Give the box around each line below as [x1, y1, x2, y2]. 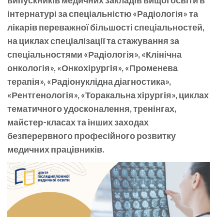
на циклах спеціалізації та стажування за [7, 35, 179, 46]
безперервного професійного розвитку [7, 130, 176, 141]
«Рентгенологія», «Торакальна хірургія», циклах [7, 89, 209, 100]
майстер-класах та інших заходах [7, 116, 149, 127]
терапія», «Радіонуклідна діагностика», [7, 76, 171, 87]
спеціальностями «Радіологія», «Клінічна [7, 48, 182, 60]
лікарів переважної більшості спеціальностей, [7, 21, 204, 32]
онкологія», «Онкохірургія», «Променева [7, 62, 178, 73]
